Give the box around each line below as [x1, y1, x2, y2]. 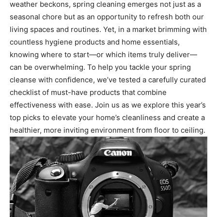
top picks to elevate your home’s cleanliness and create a [10, 112, 205, 122]
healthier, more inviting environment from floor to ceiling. [10, 125, 205, 135]
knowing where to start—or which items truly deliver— [10, 49, 197, 59]
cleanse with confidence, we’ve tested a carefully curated [10, 75, 206, 84]
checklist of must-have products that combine [10, 87, 167, 97]
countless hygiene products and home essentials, [10, 37, 180, 46]
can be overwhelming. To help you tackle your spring [10, 62, 191, 72]
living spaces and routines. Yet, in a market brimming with [10, 24, 207, 34]
